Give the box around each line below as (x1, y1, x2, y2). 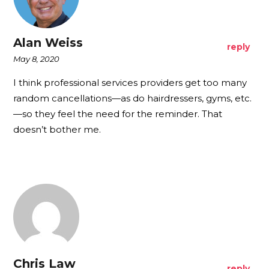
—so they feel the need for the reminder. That (13, 107, 223, 119)
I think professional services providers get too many (13, 76, 247, 88)
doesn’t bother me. (13, 123, 101, 135)
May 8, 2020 (13, 53, 60, 64)
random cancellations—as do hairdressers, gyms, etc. (13, 92, 252, 104)
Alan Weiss (13, 35, 83, 50)
